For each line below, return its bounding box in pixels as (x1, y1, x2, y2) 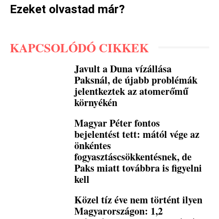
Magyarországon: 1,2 (74, 203, 163, 218)
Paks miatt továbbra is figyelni (74, 160, 202, 175)
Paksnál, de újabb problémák (74, 72, 198, 87)
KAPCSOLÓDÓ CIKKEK (10, 38, 149, 57)
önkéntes (74, 138, 111, 153)
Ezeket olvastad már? (10, 2, 125, 16)
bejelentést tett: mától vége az (74, 127, 200, 141)
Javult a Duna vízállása (74, 61, 172, 76)
